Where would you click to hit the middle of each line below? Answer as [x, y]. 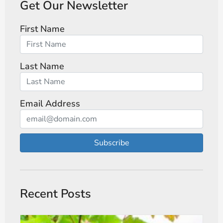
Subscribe [111, 143]
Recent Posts [56, 194]
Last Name [42, 66]
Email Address [50, 103]
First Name [42, 29]
